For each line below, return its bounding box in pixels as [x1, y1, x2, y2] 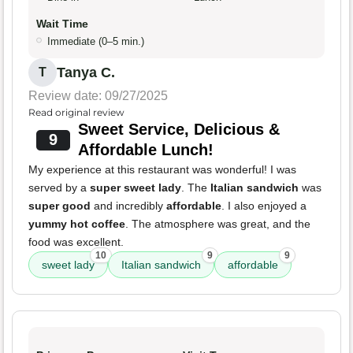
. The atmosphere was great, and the [125, 217, 310, 231]
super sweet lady [90, 181, 181, 195]
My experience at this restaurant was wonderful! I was [28, 163, 296, 176]
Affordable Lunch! [77, 141, 214, 159]
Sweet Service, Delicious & [77, 121, 280, 139]
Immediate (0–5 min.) [47, 35, 144, 48]
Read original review [28, 106, 124, 119]
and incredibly [91, 199, 166, 213]
